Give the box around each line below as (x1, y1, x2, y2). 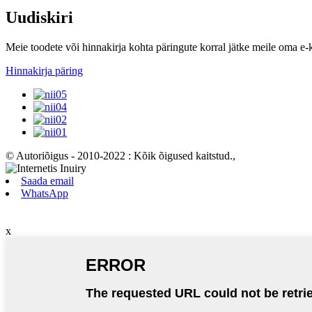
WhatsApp (21, 187, 68, 199)
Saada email (21, 174, 74, 187)
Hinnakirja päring (6, 64, 83, 77)
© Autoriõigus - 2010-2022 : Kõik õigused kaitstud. (6, 149, 233, 162)
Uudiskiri (6, 8, 73, 27)
